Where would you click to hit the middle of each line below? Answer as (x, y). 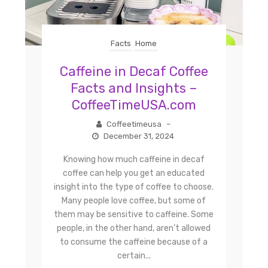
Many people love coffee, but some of (134, 201)
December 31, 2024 (138, 136)
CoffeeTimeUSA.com (134, 105)
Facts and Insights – (134, 89)
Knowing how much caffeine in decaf (134, 160)
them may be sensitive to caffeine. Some (134, 215)
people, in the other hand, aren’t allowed (134, 229)
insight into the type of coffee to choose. (134, 187)
